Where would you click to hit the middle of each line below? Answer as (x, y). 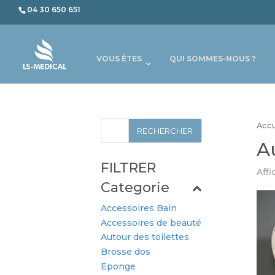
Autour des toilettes (145, 237)
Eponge (118, 266)
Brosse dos (126, 252)
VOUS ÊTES (119, 59)
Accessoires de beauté (151, 223)
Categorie (135, 188)
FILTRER (129, 168)
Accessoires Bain (139, 208)
